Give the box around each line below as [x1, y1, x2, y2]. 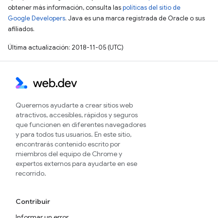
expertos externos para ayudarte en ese [16, 159, 137, 168]
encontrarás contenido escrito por [16, 140, 120, 149]
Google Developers [8, 14, 65, 23]
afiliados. [8, 25, 35, 34]
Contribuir [16, 197, 50, 206]
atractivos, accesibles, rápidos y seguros [16, 110, 138, 120]
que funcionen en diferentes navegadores [16, 120, 146, 129]
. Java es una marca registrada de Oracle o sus [65, 14, 205, 23]
